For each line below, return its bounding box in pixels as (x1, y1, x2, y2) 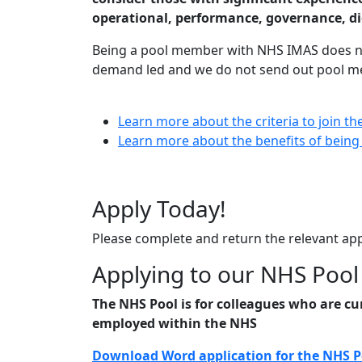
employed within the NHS (92, 314, 257, 332)
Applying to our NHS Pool (92, 259, 359, 289)
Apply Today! (92, 193, 226, 224)
